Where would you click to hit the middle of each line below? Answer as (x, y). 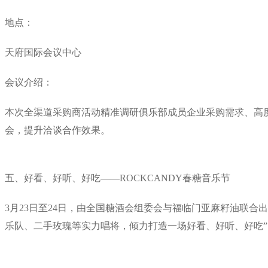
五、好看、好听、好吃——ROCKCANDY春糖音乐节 (118, 178)
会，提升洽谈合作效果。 (57, 130)
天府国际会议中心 (43, 52)
